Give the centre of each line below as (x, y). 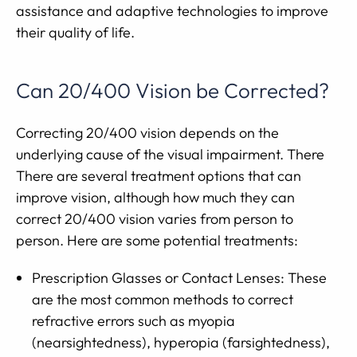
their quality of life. (75, 32)
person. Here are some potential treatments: (157, 240)
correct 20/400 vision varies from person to (155, 219)
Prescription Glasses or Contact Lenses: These (179, 278)
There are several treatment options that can (159, 176)
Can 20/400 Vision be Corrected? (173, 90)
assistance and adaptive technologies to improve (172, 11)
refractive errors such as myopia (133, 321)
